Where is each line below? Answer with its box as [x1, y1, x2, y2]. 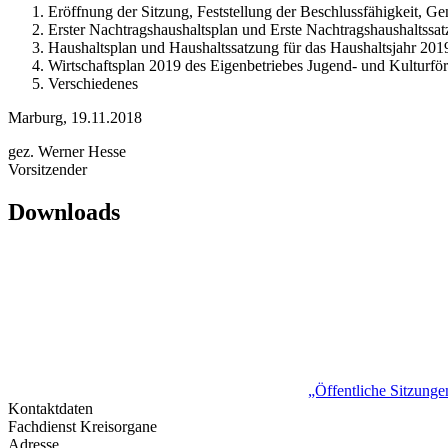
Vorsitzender [8, 160, 87, 178]
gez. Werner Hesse [8, 142, 126, 160]
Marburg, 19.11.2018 [8, 108, 142, 126]
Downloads [8, 198, 120, 225]
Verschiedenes [48, 74, 138, 92]
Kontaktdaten [8, 399, 93, 417]
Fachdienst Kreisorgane [8, 417, 157, 435]
